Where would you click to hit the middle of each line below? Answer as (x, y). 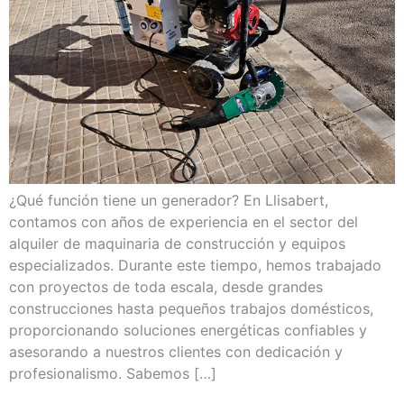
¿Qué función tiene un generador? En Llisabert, (169, 200)
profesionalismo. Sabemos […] (113, 373)
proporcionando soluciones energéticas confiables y (188, 330)
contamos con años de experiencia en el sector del (184, 221)
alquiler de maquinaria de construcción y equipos (177, 243)
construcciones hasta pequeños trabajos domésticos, (191, 308)
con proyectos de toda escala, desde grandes (166, 286)
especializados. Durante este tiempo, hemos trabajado (195, 265)
